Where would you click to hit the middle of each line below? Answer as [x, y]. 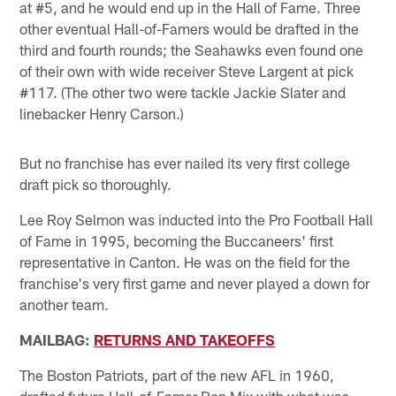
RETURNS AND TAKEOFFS [185, 340]
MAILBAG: [57, 340]
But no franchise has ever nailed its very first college [185, 163]
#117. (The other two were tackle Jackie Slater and [183, 92]
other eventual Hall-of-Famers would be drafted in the [190, 29]
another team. [65, 305]
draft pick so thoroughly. [96, 184]
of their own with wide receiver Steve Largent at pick [187, 71]
